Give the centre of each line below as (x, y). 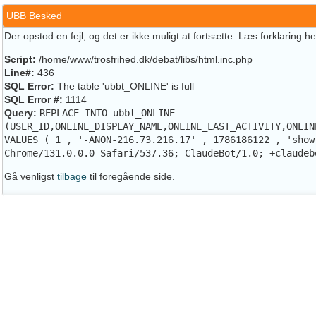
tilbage (72, 176)
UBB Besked (34, 16)
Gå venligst (31, 176)
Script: (20, 59)
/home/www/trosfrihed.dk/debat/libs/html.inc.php (144, 59)
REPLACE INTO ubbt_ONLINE (107, 113)
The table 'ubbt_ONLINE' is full (124, 86)
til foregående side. (131, 176)
